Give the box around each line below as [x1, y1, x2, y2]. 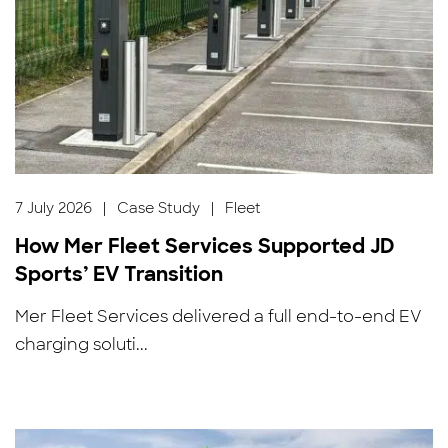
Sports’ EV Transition [15, 260, 224, 287]
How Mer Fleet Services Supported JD [15, 232, 396, 259]
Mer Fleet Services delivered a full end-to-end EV [15, 305, 423, 327]
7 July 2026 [15, 198, 93, 217]
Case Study [117, 198, 201, 217]
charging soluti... [15, 333, 149, 355]
